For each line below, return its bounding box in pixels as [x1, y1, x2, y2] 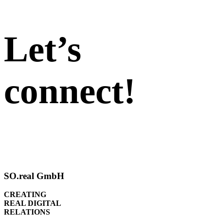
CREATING [4, 190, 46, 199]
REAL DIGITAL [4, 199, 61, 208]
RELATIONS [4, 208, 50, 217]
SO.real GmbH [4, 170, 64, 181]
